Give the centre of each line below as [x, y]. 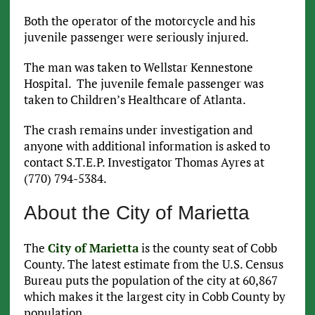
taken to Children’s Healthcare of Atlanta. [136, 100]
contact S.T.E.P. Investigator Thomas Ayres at [144, 162]
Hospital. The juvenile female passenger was [143, 84]
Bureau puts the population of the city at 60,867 [150, 281]
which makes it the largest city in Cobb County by [154, 297]
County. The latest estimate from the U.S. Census [153, 264]
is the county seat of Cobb [207, 248]
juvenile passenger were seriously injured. [137, 37]
